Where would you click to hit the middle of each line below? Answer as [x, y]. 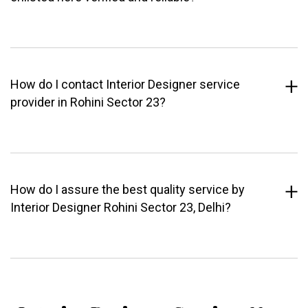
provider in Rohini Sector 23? [88, 102]
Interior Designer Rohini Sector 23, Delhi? [121, 208]
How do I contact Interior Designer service [125, 85]
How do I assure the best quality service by [128, 190]
